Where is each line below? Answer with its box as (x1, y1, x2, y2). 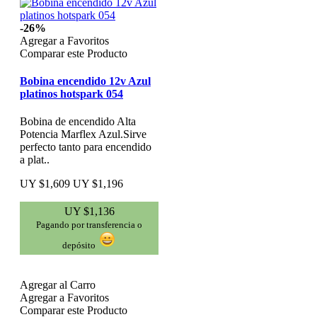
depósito (62, 240, 96, 251)
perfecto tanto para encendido (20, 141, 151, 154)
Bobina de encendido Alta (20, 115, 136, 128)
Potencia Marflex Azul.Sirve (20, 128, 146, 141)
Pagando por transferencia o (36, 219, 142, 231)
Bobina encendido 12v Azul (20, 75, 151, 88)
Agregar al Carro (20, 279, 96, 292)
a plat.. (20, 154, 50, 166)
